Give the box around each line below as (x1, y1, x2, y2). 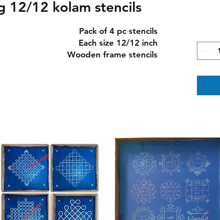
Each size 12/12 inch (78, 37, 158, 48)
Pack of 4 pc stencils (79, 26, 158, 36)
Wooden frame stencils (67, 49, 158, 59)
